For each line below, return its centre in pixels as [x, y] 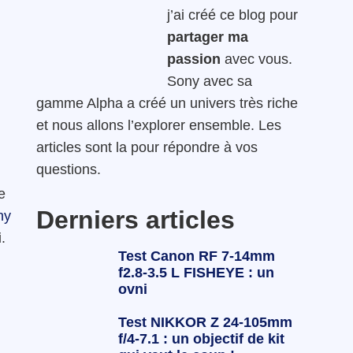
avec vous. [258, 59]
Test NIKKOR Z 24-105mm [205, 322]
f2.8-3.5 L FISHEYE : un [196, 272]
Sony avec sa [210, 81]
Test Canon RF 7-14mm [196, 256]
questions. [69, 169]
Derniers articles [136, 219]
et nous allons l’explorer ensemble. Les [159, 125]
